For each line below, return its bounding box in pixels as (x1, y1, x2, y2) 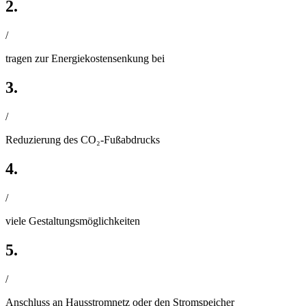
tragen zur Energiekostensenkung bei (5, 53, 165, 65)
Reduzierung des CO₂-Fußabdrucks (5, 134, 160, 146)
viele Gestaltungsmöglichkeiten (5, 214, 140, 227)
